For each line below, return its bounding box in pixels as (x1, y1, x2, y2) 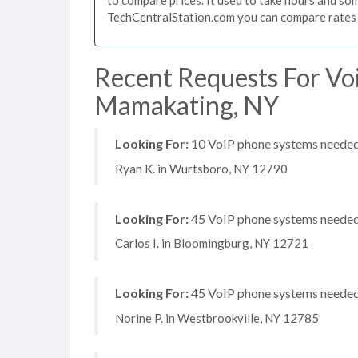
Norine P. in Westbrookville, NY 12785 (115, 310, 319, 325)
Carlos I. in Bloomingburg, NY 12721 (115, 236, 308, 250)
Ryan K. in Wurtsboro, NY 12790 (115, 161, 288, 176)
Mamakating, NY (94, 89, 279, 121)
